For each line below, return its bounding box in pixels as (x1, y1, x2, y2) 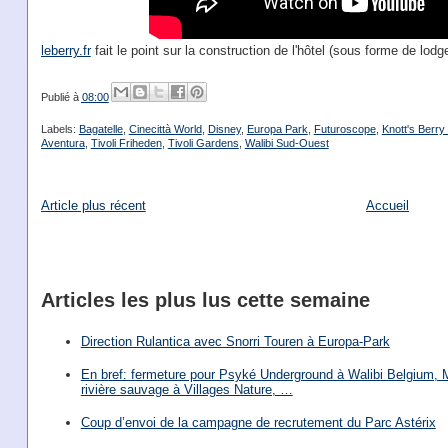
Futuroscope (313, 123, 376, 136)
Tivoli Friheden (90, 137, 162, 150)
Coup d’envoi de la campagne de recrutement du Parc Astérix (80, 415, 436, 431)
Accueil (366, 197, 410, 213)
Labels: (40, 123, 79, 136)
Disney (207, 123, 241, 136)
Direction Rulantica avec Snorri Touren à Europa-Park (80, 333, 390, 349)
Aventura (40, 137, 85, 150)
